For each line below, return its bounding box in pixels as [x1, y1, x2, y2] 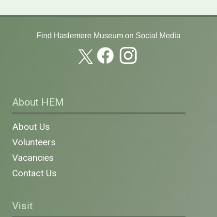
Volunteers [12, 137, 56, 148]
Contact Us [12, 168, 57, 179]
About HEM [12, 96, 64, 108]
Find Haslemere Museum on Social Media [36, 31, 181, 40]
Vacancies [12, 152, 54, 164]
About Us [12, 121, 50, 133]
